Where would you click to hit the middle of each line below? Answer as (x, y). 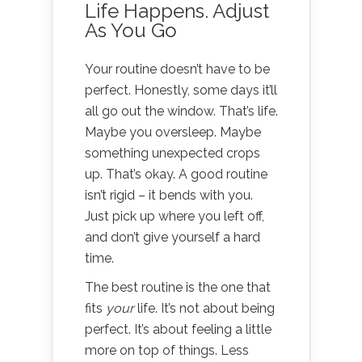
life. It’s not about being (204, 308)
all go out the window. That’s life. (181, 111)
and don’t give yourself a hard (173, 237)
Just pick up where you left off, (175, 216)
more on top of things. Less (167, 350)
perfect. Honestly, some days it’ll (181, 90)
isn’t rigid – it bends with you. (169, 195)
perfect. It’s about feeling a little (178, 329)
